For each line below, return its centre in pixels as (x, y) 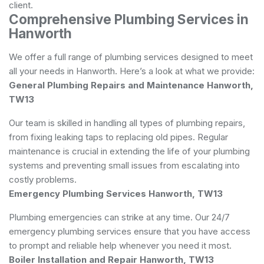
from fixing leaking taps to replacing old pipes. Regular (118, 137)
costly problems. (43, 179)
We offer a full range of (57, 57)
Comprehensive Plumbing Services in (129, 19)
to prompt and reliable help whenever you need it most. (120, 245)
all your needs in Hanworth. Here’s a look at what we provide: (132, 71)
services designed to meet (197, 57)
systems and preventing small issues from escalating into (124, 165)
